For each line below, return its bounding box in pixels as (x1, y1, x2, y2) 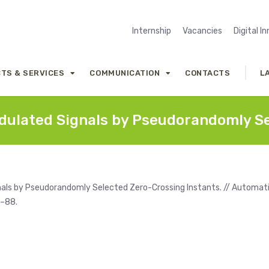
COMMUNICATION (89, 68, 160, 77)
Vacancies (183, 26, 222, 36)
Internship (132, 26, 171, 36)
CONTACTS (185, 68, 231, 77)
